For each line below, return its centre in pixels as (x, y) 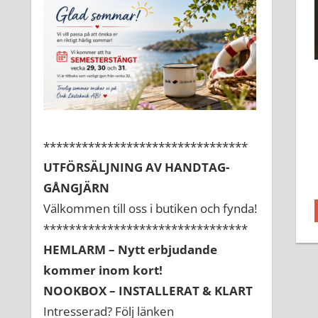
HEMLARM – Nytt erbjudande (130, 250)
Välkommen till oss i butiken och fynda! (150, 209)
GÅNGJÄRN (76, 188)
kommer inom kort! (103, 270)
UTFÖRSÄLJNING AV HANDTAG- (136, 168)
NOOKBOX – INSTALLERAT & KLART (148, 291)
